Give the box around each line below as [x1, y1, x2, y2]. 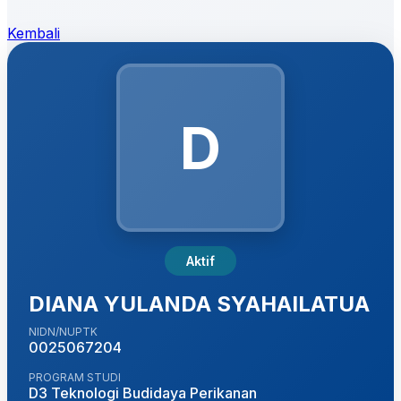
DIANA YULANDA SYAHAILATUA [29, 291, 370, 318]
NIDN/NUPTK [29, 325, 98, 339]
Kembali [7, 24, 60, 42]
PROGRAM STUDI [29, 371, 121, 385]
